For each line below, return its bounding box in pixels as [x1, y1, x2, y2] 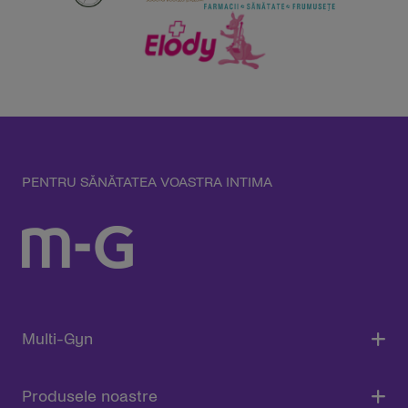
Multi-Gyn [22, 331, 93, 348]
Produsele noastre [22, 388, 158, 405]
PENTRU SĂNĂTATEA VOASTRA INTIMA [22, 174, 272, 189]
